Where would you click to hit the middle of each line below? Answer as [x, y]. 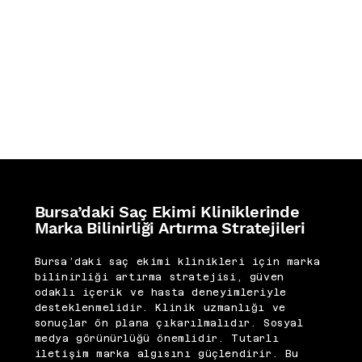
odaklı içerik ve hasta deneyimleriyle [160, 293]
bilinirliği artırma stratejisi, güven [159, 278]
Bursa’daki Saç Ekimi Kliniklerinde [167, 211]
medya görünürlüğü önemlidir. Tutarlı [157, 339]
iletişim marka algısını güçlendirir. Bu [166, 354]
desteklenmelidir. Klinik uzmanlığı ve [160, 308]
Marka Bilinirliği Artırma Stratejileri [170, 227]
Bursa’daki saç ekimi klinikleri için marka [177, 262]
